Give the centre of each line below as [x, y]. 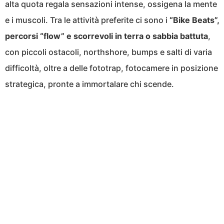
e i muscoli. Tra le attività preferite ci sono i [87, 20]
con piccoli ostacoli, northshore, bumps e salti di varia [108, 52]
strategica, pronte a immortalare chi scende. [89, 84]
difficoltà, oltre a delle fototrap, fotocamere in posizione [111, 68]
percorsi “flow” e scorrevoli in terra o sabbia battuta [106, 36]
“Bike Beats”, [194, 20]
